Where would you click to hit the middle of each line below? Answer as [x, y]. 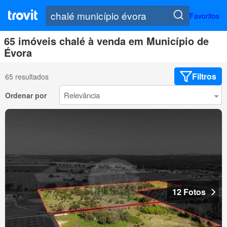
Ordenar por [26, 95]
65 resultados [27, 76]
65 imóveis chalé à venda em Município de [106, 41]
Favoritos [204, 15]
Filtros [204, 77]
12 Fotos [189, 192]
